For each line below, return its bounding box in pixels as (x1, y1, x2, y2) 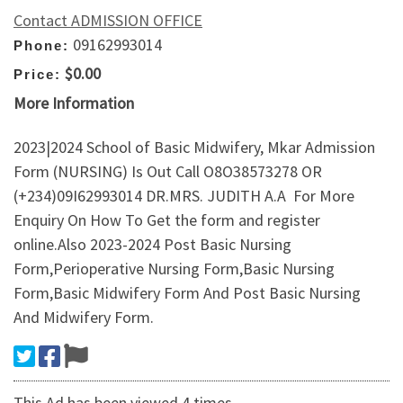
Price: (13, 67, 61, 83)
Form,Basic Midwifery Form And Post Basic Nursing (13, 282, 361, 304)
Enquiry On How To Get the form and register (13, 210, 320, 231)
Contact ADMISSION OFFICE (13, 9, 202, 31)
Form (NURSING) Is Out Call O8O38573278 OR (13, 161, 322, 183)
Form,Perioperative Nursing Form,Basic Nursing (13, 258, 335, 280)
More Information (13, 92, 134, 113)
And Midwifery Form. (13, 307, 154, 328)
